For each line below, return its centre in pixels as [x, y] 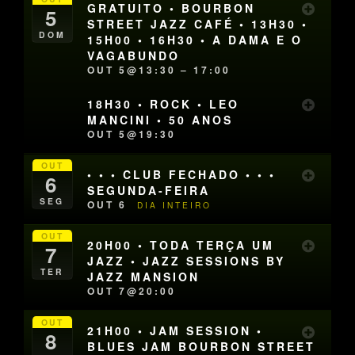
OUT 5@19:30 [132, 134]
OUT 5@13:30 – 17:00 [159, 70]
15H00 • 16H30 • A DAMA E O [195, 40]
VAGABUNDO [134, 56]
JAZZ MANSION [144, 276]
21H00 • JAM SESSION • [176, 331]
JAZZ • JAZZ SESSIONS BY [187, 260]
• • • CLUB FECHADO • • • [182, 174]
